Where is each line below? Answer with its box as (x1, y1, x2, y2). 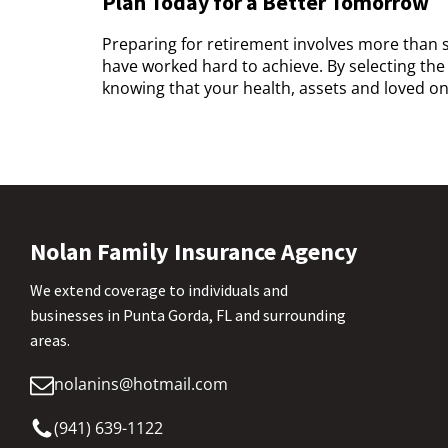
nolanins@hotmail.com (54, 373, 229, 396)
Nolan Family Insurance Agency (30, 236, 359, 268)
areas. (30, 330, 71, 351)
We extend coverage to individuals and (30, 280, 289, 301)
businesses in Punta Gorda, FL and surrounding (30, 305, 347, 326)
